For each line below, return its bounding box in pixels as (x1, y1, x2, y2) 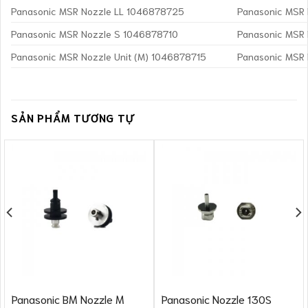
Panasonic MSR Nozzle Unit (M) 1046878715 (11, 49, 206, 63)
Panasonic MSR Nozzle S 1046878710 (11, 27, 178, 41)
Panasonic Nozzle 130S (161, 291, 272, 306)
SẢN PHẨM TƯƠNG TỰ (11, 110, 135, 125)
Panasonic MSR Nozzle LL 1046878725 (11, 4, 184, 18)
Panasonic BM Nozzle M (11, 291, 124, 306)
